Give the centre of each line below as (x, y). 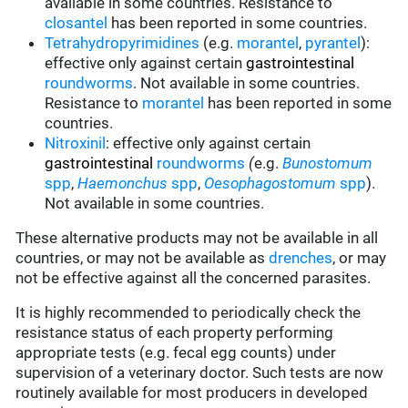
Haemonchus (123, 184)
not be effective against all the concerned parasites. (194, 278)
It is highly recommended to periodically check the (189, 313)
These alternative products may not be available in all (197, 238)
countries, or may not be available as (143, 258)
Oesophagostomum (270, 184)
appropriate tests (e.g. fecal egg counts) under (176, 353)
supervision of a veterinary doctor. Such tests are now (200, 373)
